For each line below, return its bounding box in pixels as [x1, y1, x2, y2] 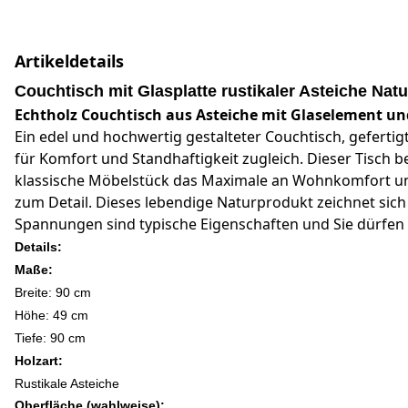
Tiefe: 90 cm [15, 331, 86, 345]
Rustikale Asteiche [15, 376, 119, 391]
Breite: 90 [15, 285, 74, 300]
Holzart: [15, 353, 63, 368]
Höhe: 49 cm [15, 308, 88, 322]
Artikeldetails [15, 50, 124, 72]
